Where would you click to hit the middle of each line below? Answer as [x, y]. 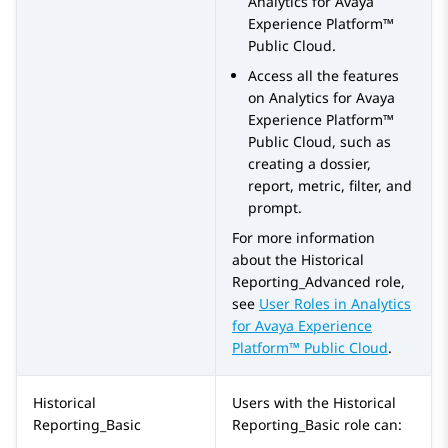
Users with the [282, 403]
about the [266, 260]
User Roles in [305, 304]
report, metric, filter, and [330, 186]
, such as [361, 142]
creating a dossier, [309, 164]
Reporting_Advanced [301, 282]
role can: [371, 425]
